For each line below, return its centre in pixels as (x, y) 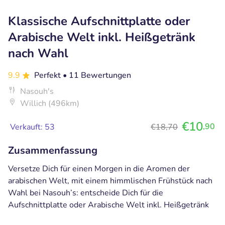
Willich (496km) (50, 103)
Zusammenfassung (53, 150)
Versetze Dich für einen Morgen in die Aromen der (99, 168)
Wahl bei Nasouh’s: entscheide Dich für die (86, 193)
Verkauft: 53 (32, 127)
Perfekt (48, 75)
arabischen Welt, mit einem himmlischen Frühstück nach (110, 181)
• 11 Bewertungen (97, 75)
